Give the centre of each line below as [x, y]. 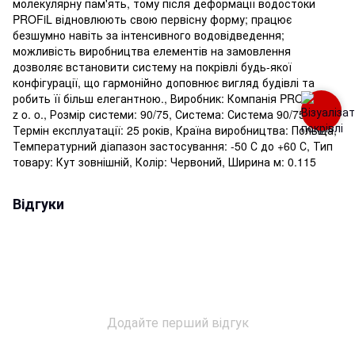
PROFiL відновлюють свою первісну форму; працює [152, 19]
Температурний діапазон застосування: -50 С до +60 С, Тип [173, 145]
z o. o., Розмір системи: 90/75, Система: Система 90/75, [160, 114]
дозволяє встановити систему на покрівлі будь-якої [152, 66]
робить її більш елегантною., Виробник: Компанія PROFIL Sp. [176, 98]
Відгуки [38, 203]
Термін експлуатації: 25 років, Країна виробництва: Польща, [175, 130]
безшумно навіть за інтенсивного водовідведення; [149, 34]
